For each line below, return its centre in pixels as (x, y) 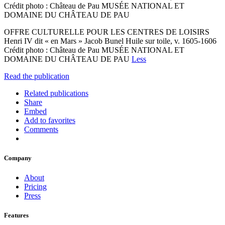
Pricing (35, 187)
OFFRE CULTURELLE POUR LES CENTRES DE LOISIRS (107, 32)
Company (18, 158)
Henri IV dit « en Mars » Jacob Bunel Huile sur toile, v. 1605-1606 (110, 41)
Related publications (56, 93)
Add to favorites (50, 120)
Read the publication (37, 76)
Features (16, 215)
